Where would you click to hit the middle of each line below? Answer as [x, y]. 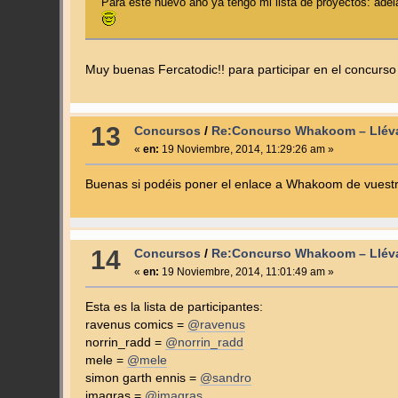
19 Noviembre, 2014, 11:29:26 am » [246, 149]
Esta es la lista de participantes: [174, 307]
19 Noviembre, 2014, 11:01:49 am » [246, 272]
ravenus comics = [136, 325]
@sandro [225, 378]
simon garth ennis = [142, 378]
